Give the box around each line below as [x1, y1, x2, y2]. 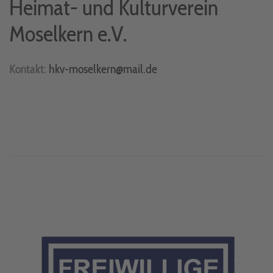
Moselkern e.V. [9, 19, 127, 47]
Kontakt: [9, 61, 49, 76]
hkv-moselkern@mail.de [49, 61, 157, 76]
